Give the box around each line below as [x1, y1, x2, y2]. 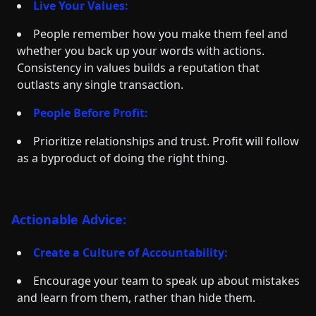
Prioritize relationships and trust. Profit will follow [33, 133, 299, 149]
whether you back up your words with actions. [17, 43, 265, 59]
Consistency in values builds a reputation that [17, 60, 260, 75]
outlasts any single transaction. [17, 77, 183, 92]
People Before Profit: [33, 105, 148, 121]
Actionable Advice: [11, 211, 126, 228]
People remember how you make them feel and [33, 26, 288, 42]
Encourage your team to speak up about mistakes [33, 273, 300, 288]
